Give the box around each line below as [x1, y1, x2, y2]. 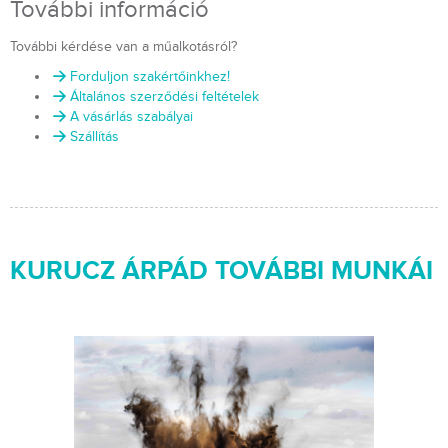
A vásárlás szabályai [69, 109, 193, 125]
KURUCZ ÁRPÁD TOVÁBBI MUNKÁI [10, 256, 433, 287]
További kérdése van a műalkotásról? [10, 39, 237, 55]
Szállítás [69, 129, 119, 145]
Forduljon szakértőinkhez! [69, 69, 230, 85]
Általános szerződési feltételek [69, 89, 259, 105]
